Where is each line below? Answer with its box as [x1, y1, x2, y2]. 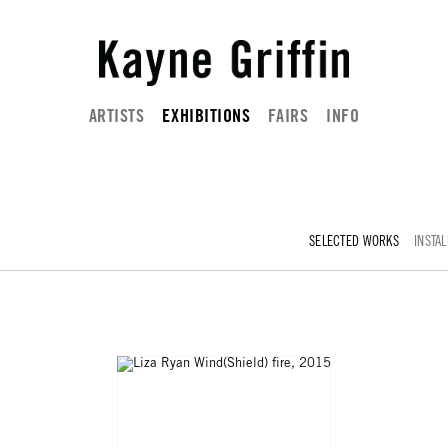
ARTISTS [88, 106, 145, 129]
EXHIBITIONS [162, 106, 251, 129]
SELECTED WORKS [309, 233, 399, 251]
